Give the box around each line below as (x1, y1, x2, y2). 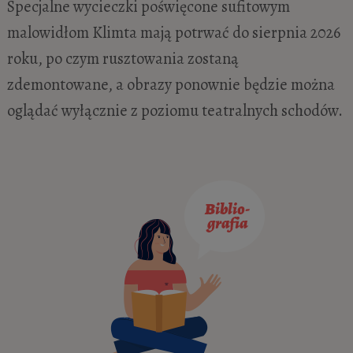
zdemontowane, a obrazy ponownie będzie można (6, 72, 335, 95)
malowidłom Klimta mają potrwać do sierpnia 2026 (6, 20, 340, 43)
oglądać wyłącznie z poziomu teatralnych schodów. (6, 98, 343, 121)
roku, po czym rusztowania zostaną (6, 46, 239, 69)
